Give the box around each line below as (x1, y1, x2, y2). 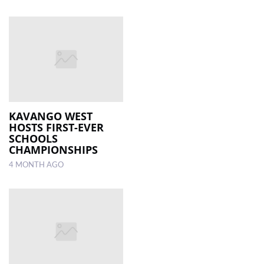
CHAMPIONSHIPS (9, 143, 98, 157)
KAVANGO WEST (9, 109, 93, 124)
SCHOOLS (9, 131, 58, 146)
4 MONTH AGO (9, 161, 64, 169)
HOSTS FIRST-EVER (9, 120, 104, 135)
